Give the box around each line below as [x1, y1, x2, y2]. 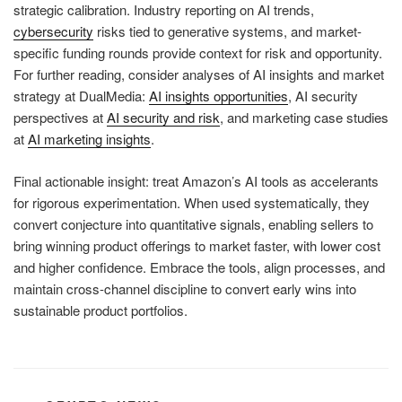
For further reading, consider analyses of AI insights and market [13, 65, 384, 84]
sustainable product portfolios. [13, 300, 188, 319]
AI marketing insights [28, 129, 151, 149]
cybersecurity [13, 22, 93, 41]
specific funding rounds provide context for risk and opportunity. [13, 43, 382, 63]
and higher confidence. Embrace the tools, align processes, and [13, 257, 385, 276]
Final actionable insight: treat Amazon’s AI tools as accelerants [13, 170, 379, 190]
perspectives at [13, 108, 107, 127]
